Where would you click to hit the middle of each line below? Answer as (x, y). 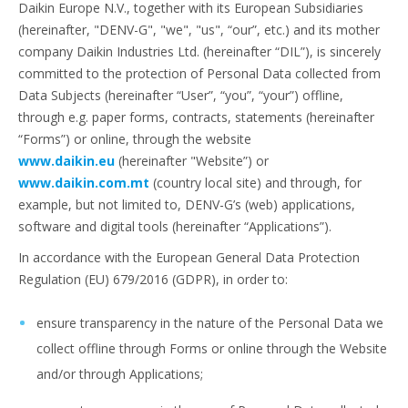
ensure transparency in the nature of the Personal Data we (210, 323)
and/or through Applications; (120, 374)
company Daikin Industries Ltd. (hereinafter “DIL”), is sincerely (199, 51)
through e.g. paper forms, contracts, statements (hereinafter (196, 117)
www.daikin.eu (66, 161)
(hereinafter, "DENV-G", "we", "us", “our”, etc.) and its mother (199, 30)
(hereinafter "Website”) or (192, 161)
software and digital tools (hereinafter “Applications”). (175, 226)
